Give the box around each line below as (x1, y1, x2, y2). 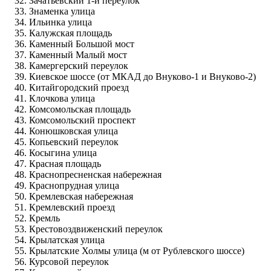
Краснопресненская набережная (29, 169, 162, 180)
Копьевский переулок (29, 136, 119, 147)
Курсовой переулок (29, 256, 109, 267)
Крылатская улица (29, 234, 105, 245)
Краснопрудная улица (29, 180, 119, 191)
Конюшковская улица (29, 125, 118, 136)
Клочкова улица (29, 93, 95, 103)
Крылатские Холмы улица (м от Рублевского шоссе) (29, 245, 244, 256)
